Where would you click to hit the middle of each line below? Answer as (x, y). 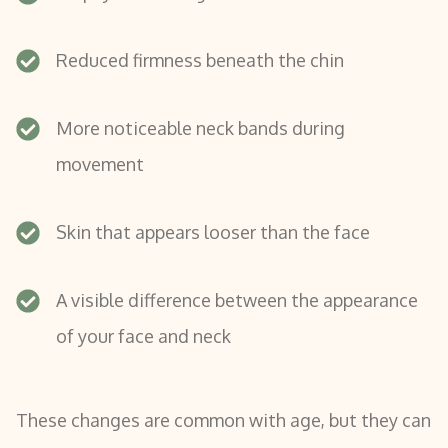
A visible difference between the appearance (237, 299)
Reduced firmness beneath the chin (200, 59)
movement (100, 163)
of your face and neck (143, 335)
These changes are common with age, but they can (223, 419)
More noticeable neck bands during (200, 127)
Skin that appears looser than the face (213, 231)
